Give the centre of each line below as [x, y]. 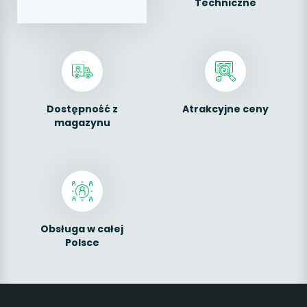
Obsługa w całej [82, 229]
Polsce [82, 243]
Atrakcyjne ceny [225, 109]
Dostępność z [82, 109]
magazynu [82, 123]
